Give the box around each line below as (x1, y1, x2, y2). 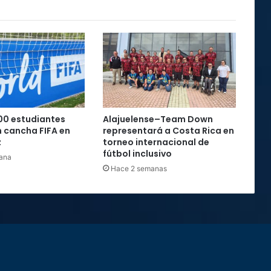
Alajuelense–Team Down (102, 113, 213, 125)
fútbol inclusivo (102, 148, 172, 160)
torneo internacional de (102, 136, 209, 148)
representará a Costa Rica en (102, 125, 234, 137)
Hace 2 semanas (110, 164, 167, 173)
